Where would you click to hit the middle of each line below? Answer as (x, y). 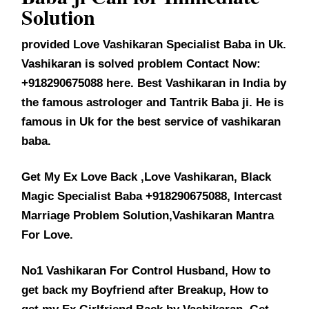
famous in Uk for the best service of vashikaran (151, 121)
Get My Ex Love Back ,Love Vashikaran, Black (147, 177)
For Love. (48, 235)
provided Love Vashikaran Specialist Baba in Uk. (154, 44)
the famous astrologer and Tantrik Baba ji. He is (153, 102)
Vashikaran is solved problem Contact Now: (141, 63)
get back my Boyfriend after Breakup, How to (145, 290)
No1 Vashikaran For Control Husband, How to (146, 270)
